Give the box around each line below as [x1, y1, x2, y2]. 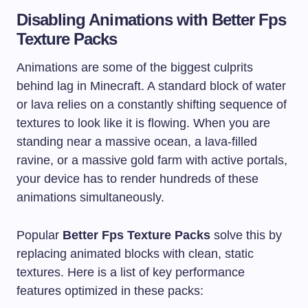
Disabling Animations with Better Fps [16, 10, 287, 29]
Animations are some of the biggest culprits [16, 60, 253, 74]
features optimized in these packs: [16, 283, 203, 298]
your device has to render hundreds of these [16, 171, 258, 186]
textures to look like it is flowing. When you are [16, 115, 270, 130]
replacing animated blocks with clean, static [16, 246, 254, 261]
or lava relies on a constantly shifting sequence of [16, 97, 287, 111]
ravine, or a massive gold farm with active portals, [16, 153, 287, 167]
